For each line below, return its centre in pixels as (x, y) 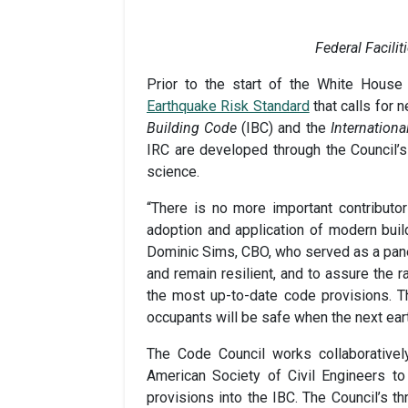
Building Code (192, 127)
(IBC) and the (284, 127)
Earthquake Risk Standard (228, 106)
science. (173, 171)
